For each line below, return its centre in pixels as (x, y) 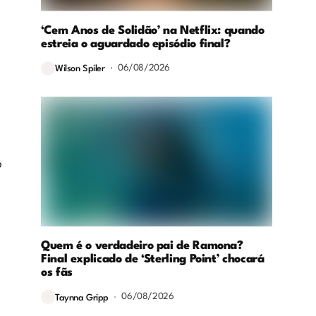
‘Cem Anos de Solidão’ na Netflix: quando (153, 30)
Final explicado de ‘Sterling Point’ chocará (153, 260)
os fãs (57, 273)
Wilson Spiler (80, 69)
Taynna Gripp (82, 298)
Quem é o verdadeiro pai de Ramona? (142, 246)
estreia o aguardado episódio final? (136, 44)
